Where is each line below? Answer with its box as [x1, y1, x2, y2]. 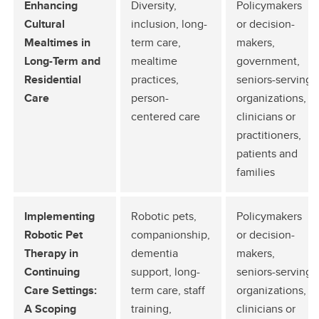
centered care [131, 108, 200, 125]
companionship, [131, 226, 210, 243]
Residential [24, 71, 81, 88]
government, [236, 53, 300, 69]
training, [131, 300, 172, 317]
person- [131, 90, 169, 106]
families [236, 164, 275, 180]
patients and [236, 145, 298, 162]
